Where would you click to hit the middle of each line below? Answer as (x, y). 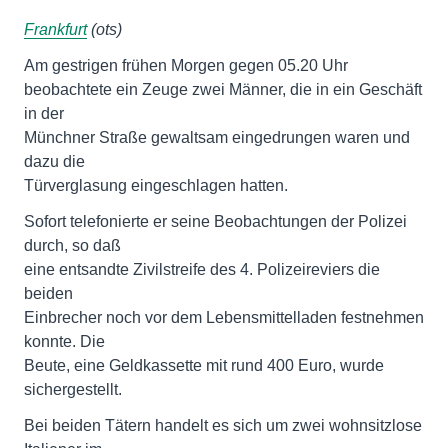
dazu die (54, 161)
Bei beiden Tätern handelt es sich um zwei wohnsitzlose (223, 425)
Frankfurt (55, 29)
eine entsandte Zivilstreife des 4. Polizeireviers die (202, 269)
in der (44, 113)
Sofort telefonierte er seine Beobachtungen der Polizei (215, 221)
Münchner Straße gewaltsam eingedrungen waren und (217, 137)
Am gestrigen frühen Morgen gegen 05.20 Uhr (186, 65)
